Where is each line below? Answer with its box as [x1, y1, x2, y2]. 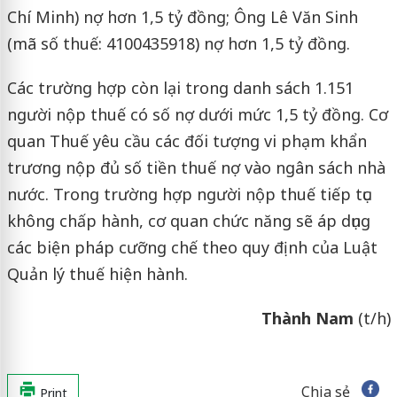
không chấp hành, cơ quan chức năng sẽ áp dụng [6, 209, 370, 231]
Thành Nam [261, 307, 354, 329]
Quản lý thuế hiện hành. [6, 262, 188, 284]
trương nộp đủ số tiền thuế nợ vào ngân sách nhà [6, 156, 385, 178]
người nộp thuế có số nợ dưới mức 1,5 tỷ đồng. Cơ [6, 103, 388, 125]
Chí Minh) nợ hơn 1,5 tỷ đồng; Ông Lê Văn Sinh [6, 5, 358, 27]
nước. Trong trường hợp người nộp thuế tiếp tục [6, 183, 370, 205]
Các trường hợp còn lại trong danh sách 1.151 [6, 76, 354, 98]
